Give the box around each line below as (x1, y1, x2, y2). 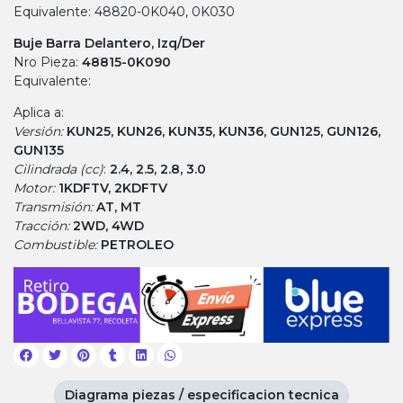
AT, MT (96, 199, 141, 216)
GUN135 (13, 142, 64, 159)
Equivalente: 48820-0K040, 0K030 (13, 4, 235, 21)
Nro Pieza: (13, 54, 82, 71)
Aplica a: (13, 104, 64, 121)
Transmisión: (13, 199, 96, 216)
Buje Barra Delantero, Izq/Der (13, 35, 205, 52)
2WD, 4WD (73, 218, 144, 235)
